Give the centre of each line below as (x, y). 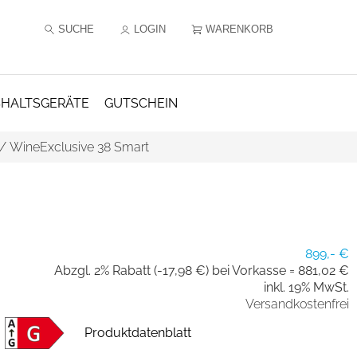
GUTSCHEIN (141, 103)
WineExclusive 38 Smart (79, 147)
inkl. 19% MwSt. (306, 287)
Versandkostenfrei (297, 304)
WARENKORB (239, 29)
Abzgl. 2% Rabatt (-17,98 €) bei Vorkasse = (176, 271)
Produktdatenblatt (137, 333)
